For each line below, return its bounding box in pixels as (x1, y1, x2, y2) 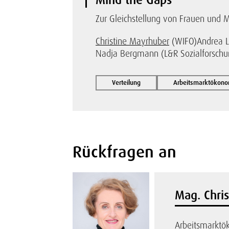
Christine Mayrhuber (96, 35, 169, 47)
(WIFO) (169, 35, 197, 47)
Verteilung (112, 78, 141, 87)
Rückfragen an (73, 141, 176, 163)
